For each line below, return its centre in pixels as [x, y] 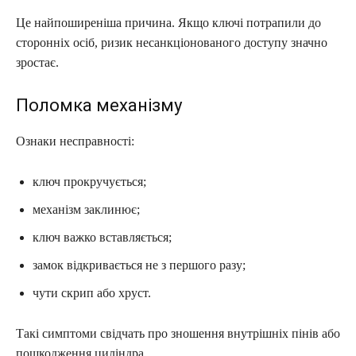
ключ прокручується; [89, 181]
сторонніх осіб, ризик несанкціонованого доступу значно [172, 42]
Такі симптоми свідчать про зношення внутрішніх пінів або [178, 333]
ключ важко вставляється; [102, 237]
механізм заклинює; [86, 209]
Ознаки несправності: [75, 141]
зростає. [37, 62]
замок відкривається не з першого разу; [139, 265]
